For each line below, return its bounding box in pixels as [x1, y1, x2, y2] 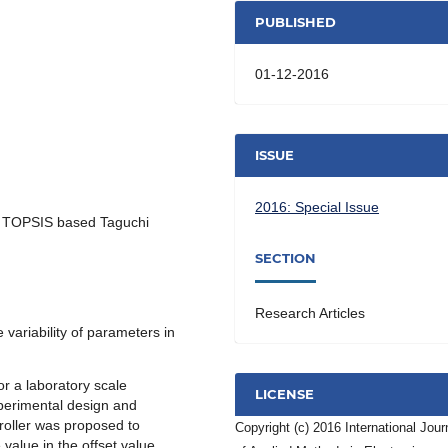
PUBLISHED [255, 14, 337, 31]
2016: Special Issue [255, 198, 380, 215]
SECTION [255, 250, 317, 267]
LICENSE [255, 386, 315, 403]
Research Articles [255, 304, 366, 321]
